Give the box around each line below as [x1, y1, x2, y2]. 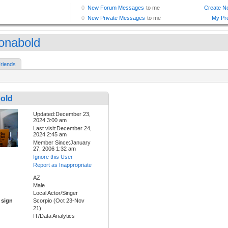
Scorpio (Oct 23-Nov [33, 197, 84, 204]
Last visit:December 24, [33, 125, 92, 132]
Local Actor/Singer [33, 190, 78, 196]
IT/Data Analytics [33, 213, 75, 219]
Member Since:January [33, 139, 91, 146]
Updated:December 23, [33, 111, 91, 118]
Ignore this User [33, 154, 73, 160]
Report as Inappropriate [33, 162, 92, 168]
